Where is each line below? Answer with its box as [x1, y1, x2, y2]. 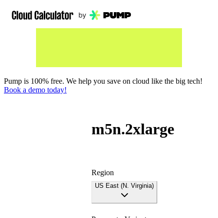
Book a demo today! [4, 86, 67, 94]
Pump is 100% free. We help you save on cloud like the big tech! [4, 77, 202, 85]
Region [91, 168, 114, 177]
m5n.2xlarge [91, 120, 174, 138]
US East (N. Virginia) [95, 182, 154, 189]
